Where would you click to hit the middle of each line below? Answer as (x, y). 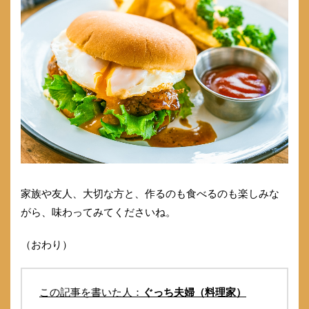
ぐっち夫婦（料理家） (195, 292)
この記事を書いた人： (91, 292)
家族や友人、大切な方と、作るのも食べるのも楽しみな (150, 194)
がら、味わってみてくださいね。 (98, 212)
